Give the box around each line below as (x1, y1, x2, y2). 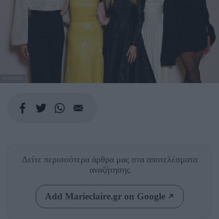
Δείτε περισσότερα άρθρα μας (22, 154, 131, 164)
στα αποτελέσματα (131, 154, 197, 164)
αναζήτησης (89, 164, 130, 175)
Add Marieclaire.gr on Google (44, 191, 165, 201)
